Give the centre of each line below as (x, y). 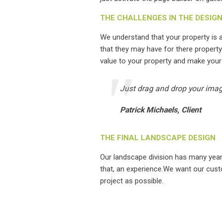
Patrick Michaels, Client (161, 110)
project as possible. (132, 181)
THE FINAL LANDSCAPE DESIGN (158, 138)
